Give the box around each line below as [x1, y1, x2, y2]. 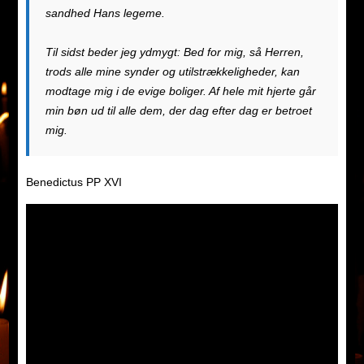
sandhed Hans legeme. [45, 6, 165, 20]
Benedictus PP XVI [25, 175, 122, 189]
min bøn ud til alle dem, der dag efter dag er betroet [45, 104, 312, 118]
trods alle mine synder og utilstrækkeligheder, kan [45, 65, 300, 79]
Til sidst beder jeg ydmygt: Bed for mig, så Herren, [45, 45, 304, 59]
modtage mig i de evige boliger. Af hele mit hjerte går [45, 84, 316, 98]
